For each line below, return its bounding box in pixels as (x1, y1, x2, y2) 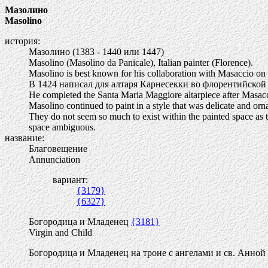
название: (5, 133, 44, 143)
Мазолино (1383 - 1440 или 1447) (29, 47, 164, 57)
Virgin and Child (29, 227, 92, 237)
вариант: (53, 175, 88, 185)
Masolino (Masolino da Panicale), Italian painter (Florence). (29, 57, 253, 68)
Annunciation (29, 154, 80, 165)
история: (5, 36, 40, 46)
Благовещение (29, 144, 87, 154)
